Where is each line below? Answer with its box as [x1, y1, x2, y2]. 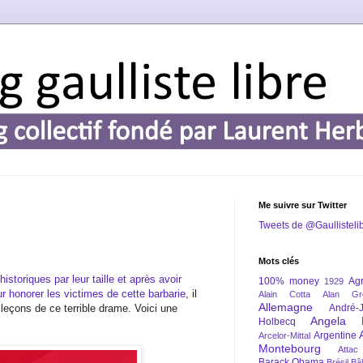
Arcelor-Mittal [258, 331, 310, 340]
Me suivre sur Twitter [258, 200, 347, 210]
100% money [258, 275, 319, 287]
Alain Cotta [258, 289, 310, 299]
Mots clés [258, 256, 299, 266]
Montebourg [258, 342, 321, 355]
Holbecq [258, 316, 296, 327]
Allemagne [258, 301, 313, 314]
